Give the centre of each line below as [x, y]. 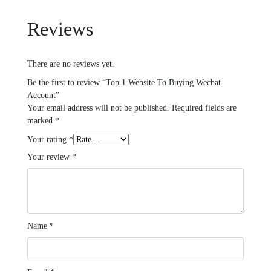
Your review [50, 157]
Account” [43, 95]
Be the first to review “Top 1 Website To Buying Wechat [124, 82]
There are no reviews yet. [71, 64]
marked [41, 120]
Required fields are [204, 108]
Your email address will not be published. [98, 108]
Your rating [48, 139]
